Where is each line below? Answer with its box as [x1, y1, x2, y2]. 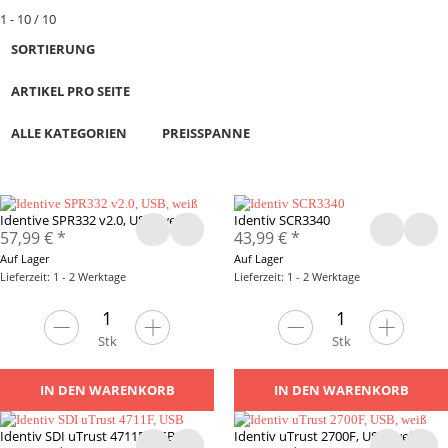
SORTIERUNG [10, 39, 95, 58]
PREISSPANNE [162, 123, 251, 142]
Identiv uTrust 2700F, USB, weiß [234, 426, 420, 445]
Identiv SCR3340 [234, 211, 330, 230]
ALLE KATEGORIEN [10, 123, 127, 142]
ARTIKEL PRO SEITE [10, 81, 130, 100]
